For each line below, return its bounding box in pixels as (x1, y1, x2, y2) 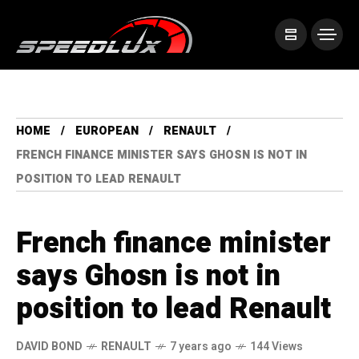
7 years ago (170, 338, 232, 356)
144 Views (250, 338, 303, 356)
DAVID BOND (16, 338, 83, 356)
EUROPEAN (75, 123, 139, 140)
